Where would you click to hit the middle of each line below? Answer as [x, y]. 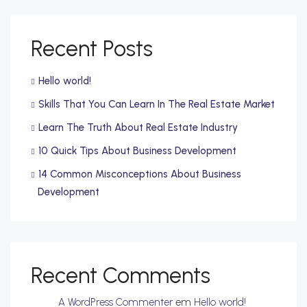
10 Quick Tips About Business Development [137, 151]
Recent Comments [121, 276]
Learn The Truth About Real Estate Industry [138, 128]
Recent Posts [92, 49]
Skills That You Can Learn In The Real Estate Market [157, 105]
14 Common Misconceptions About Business [140, 174]
